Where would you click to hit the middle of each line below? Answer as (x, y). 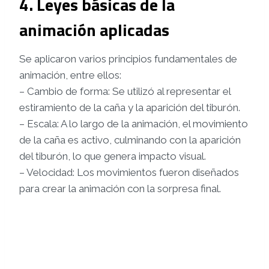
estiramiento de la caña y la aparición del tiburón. (130, 108)
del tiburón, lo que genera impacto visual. (113, 156)
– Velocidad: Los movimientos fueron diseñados (129, 173)
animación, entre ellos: (70, 75)
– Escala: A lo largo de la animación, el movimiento (134, 124)
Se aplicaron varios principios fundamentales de (128, 59)
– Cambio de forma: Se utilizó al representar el (125, 92)
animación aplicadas (94, 30)
